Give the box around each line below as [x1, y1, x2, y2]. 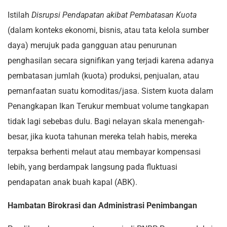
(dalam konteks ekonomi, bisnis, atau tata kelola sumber [8, 25, 209, 35]
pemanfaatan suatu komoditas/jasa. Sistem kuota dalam [8, 86, 213, 96]
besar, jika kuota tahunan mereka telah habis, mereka [8, 132, 197, 142]
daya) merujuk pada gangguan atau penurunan [8, 41, 177, 51]
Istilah [8, 10, 31, 20]
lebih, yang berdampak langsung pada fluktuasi [8, 162, 177, 172]
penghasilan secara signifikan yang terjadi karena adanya [8, 56, 214, 66]
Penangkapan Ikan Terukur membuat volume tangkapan [8, 101, 209, 111]
